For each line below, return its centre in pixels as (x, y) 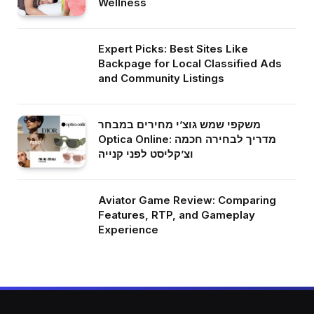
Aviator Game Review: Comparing (187, 200)
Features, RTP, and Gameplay (177, 214)
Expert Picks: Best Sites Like (173, 48)
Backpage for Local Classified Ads (190, 63)
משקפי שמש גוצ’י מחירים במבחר (179, 124)
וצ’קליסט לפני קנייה (146, 153)
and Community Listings (161, 78)
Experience (128, 229)
